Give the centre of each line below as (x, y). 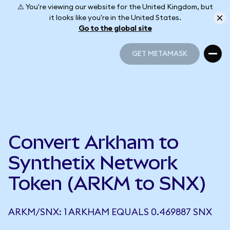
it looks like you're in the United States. (115, 18)
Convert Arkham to (93, 142)
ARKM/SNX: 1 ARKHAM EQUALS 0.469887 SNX (110, 212)
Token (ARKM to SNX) (107, 183)
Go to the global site (115, 28)
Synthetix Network (93, 163)
